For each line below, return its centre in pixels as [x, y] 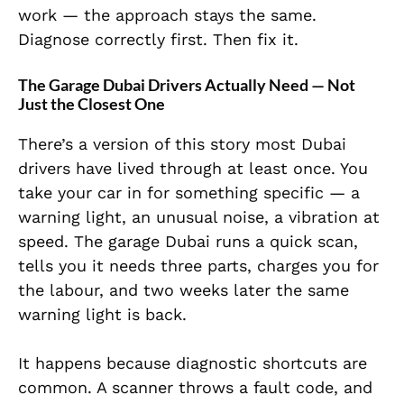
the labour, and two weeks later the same [184, 290]
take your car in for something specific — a [189, 193]
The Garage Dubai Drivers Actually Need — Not [187, 85]
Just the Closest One [92, 104]
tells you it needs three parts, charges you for [198, 266]
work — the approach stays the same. [167, 15]
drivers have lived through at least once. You [193, 169]
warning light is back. [102, 315]
